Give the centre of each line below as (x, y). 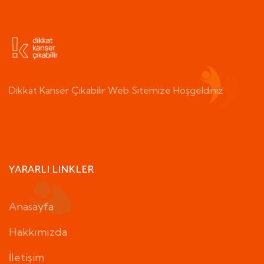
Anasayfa (31, 207)
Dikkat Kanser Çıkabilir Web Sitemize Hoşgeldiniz (116, 90)
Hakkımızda (38, 232)
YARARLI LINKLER (51, 170)
